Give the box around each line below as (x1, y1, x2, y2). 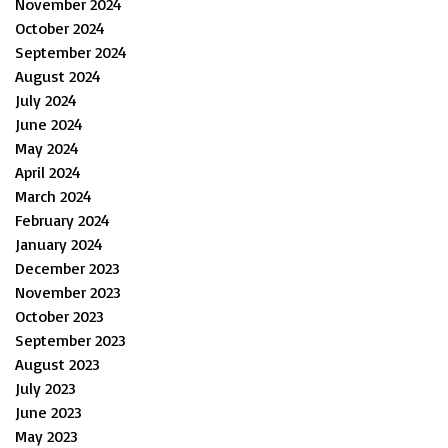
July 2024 (15, 89, 77, 110)
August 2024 (15, 65, 101, 86)
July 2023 (15, 377, 76, 398)
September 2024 (15, 41, 127, 62)
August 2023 (15, 353, 100, 374)
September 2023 (15, 329, 126, 350)
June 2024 (15, 113, 83, 134)
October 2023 (15, 305, 104, 326)
